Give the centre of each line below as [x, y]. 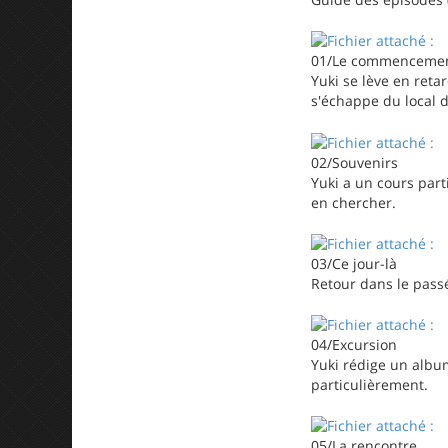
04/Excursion [354, 344]
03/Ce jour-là [354, 263]
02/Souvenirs [354, 162]
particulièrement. [369, 384]
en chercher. [353, 202]
